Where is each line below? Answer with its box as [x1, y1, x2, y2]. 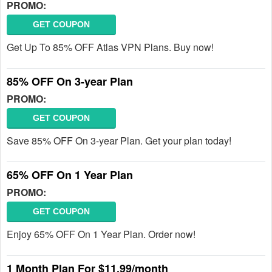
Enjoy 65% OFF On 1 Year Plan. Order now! [7, 227, 195, 241]
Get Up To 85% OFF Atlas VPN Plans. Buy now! [7, 40, 214, 54]
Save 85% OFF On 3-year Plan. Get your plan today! [7, 134, 231, 148]
